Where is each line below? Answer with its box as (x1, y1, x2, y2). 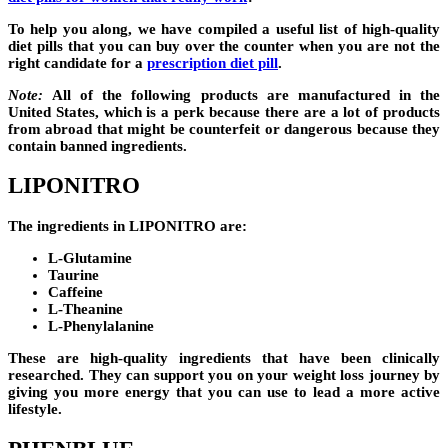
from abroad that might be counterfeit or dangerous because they (8, 120, 440, 137)
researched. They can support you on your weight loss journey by (8, 366, 440, 383)
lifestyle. (8, 400, 62, 417)
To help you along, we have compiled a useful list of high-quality (8, 20, 440, 37)
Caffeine (48, 283, 103, 300)
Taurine (48, 266, 99, 283)
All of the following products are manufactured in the (52, 86, 441, 103)
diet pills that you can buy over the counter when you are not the (8, 37, 440, 54)
